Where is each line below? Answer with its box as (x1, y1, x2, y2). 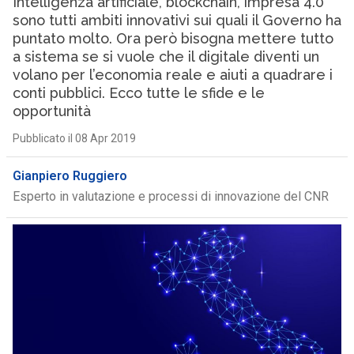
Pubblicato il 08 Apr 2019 (12, 132, 136, 145)
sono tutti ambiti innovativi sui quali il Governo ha (12, 12, 341, 28)
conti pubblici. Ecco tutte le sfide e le (12, 85, 265, 101)
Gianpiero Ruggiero (12, 168, 127, 183)
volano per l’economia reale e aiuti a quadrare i (12, 66, 333, 83)
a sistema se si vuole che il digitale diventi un (12, 48, 319, 65)
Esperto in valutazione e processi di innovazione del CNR (12, 189, 329, 204)
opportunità (12, 103, 91, 119)
